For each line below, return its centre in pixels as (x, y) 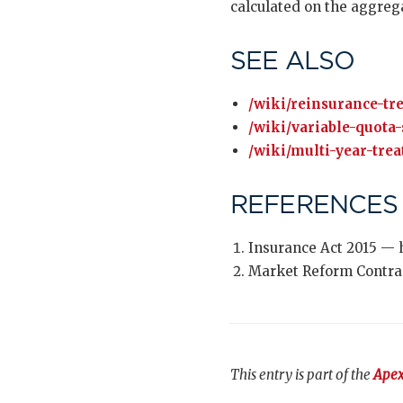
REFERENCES (314, 204)
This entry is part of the (302, 375)
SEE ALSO (293, 60)
